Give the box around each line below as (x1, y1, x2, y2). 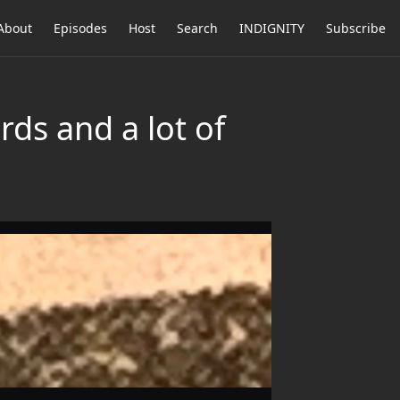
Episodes (54, 20, 107, 37)
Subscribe (326, 20, 386, 37)
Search (177, 20, 218, 37)
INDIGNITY (239, 20, 304, 37)
